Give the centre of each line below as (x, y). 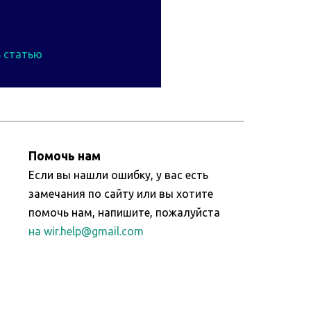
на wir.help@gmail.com (86, 231)
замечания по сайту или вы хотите (121, 194)
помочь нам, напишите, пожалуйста (125, 212)
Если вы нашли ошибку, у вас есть (119, 175)
